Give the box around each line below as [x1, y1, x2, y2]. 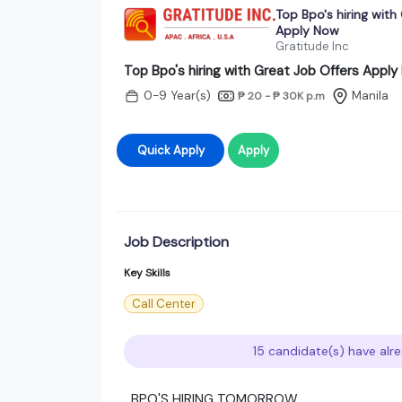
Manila [352, 88, 389, 104]
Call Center [132, 295, 196, 311]
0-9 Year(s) [144, 88, 211, 104]
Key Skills [124, 265, 170, 280]
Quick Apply [172, 142, 205, 158]
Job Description [124, 232, 229, 251]
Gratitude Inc [275, 38, 350, 54]
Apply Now [275, 22, 340, 39]
